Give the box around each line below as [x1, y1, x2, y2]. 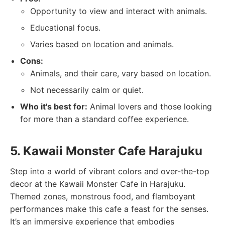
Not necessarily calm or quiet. [30, 85, 144, 95]
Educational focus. [30, 23, 100, 33]
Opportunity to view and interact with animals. [30, 6, 207, 16]
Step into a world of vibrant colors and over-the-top [10, 166, 209, 176]
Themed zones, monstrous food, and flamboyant [10, 191, 195, 201]
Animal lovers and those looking [87, 101, 212, 111]
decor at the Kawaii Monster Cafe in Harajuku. [10, 179, 185, 189]
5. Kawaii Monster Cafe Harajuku [10, 144, 202, 158]
